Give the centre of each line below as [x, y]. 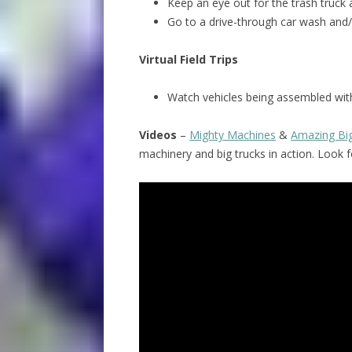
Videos [158, 134]
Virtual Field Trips [188, 59]
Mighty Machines [232, 134]
